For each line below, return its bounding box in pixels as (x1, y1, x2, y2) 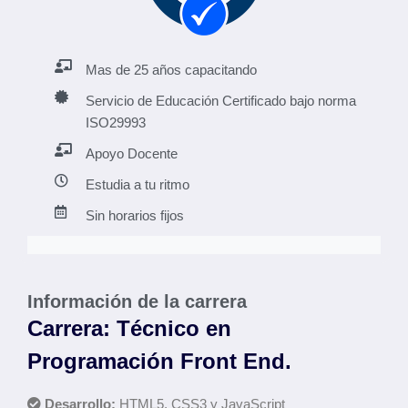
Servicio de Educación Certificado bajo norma (85, 93, 356, 108)
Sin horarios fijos (85, 208, 184, 223)
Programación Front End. (27, 349, 291, 373)
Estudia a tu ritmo (85, 177, 189, 192)
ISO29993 (85, 115, 146, 130)
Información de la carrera (27, 291, 247, 311)
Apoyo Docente (85, 146, 178, 161)
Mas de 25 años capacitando (85, 62, 257, 77)
